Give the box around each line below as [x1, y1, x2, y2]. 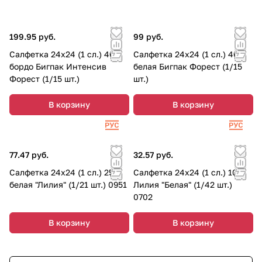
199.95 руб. [9, 31, 56, 42]
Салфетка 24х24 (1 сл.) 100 [133, 167, 243, 177]
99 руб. [133, 31, 163, 42]
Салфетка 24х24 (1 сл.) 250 [9, 167, 119, 177]
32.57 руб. [133, 149, 173, 160]
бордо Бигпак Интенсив [9, 61, 106, 71]
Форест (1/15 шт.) [9, 73, 80, 84]
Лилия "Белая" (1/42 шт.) [133, 179, 232, 189]
